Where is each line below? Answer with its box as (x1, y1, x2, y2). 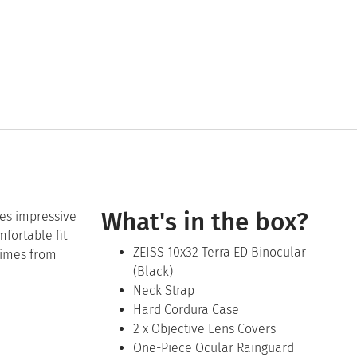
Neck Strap (133, 283, 194, 299)
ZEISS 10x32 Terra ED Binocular (133, 245, 306, 261)
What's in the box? (101, 207, 308, 237)
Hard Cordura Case (133, 302, 239, 318)
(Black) (133, 264, 173, 280)
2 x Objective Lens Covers (133, 321, 276, 337)
